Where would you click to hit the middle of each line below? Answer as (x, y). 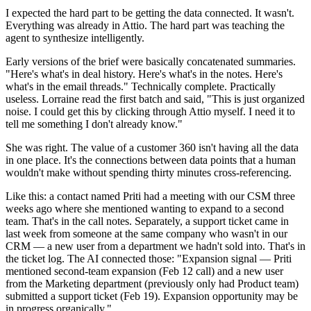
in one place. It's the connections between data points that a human (151, 160)
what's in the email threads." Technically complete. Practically (141, 87)
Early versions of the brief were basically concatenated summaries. (151, 62)
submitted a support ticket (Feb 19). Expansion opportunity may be (152, 296)
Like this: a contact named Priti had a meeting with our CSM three (150, 196)
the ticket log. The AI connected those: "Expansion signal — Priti (149, 259)
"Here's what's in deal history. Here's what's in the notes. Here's (144, 74)
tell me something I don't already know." (94, 124)
